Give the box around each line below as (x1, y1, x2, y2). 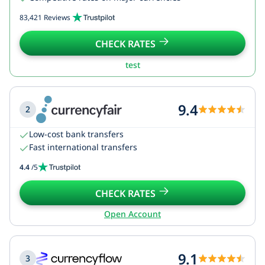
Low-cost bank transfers (29, 128, 124, 140)
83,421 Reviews (20, 12, 72, 22)
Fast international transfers (29, 141, 137, 153)
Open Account (104, 208, 161, 219)
